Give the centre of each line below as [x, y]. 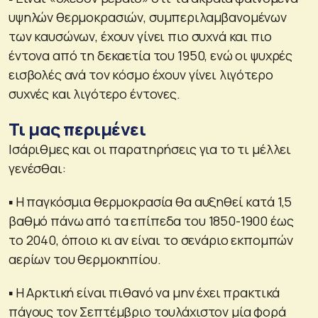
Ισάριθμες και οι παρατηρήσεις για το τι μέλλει [150, 149]
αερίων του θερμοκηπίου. [85, 259]
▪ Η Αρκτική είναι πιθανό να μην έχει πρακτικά [144, 292]
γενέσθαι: [37, 168]
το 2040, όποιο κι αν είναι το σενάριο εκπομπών [151, 240]
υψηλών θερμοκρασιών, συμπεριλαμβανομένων [148, 17]
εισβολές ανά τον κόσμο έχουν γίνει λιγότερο [141, 74]
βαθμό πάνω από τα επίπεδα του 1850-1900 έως [151, 220]
